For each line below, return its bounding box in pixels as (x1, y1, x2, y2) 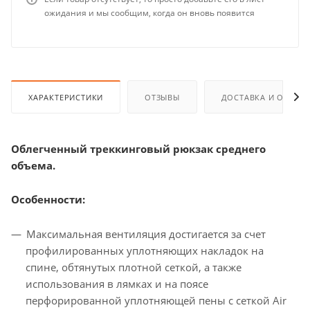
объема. (11, 158, 55, 173)
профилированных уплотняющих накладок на (26, 244, 264, 258)
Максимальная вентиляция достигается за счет (26, 227, 266, 241)
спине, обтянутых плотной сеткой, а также (26, 260, 241, 275)
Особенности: (11, 192, 85, 207)
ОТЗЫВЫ (145, 92, 180, 103)
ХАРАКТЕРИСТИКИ (28, 92, 104, 103)
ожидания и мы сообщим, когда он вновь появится (44, 7, 255, 19)
